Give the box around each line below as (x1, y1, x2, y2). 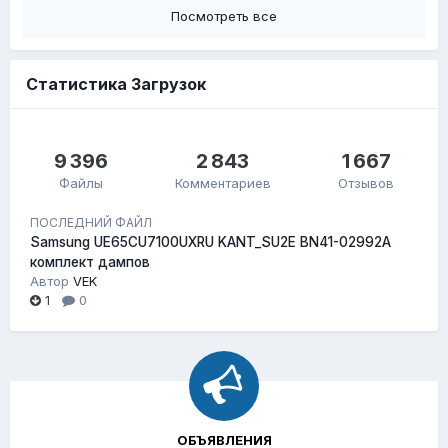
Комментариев (174, 175, 271, 192)
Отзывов (338, 175, 395, 192)
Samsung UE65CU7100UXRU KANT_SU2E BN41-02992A (30, 234, 391, 251)
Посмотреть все (171, 8, 277, 25)
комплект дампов (30, 254, 150, 271)
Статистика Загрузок (26, 74, 206, 95)
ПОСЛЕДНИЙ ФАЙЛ (30, 215, 152, 231)
